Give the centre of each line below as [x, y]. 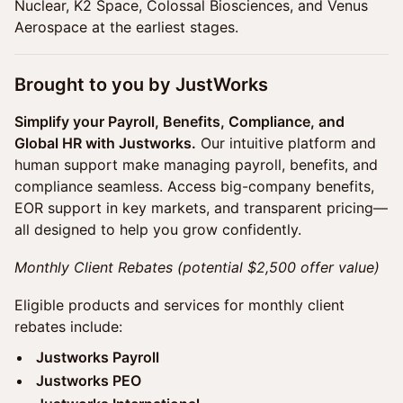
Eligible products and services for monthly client [179, 305]
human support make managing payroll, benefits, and [196, 165]
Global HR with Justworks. [105, 143]
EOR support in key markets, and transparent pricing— [201, 208]
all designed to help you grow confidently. [158, 229]
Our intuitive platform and [286, 143]
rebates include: [68, 327]
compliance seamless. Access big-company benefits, [194, 186]
